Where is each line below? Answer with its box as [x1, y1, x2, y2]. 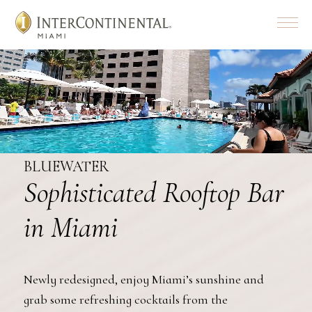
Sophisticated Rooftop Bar [23, 175, 284, 210]
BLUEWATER [23, 157, 109, 175]
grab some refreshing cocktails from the [23, 292, 228, 307]
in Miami [23, 210, 118, 245]
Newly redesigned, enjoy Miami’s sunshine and [23, 272, 264, 287]
